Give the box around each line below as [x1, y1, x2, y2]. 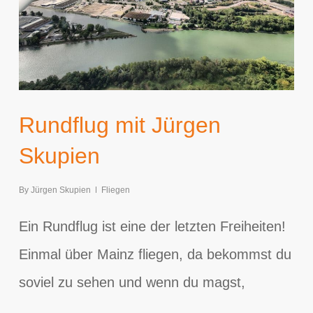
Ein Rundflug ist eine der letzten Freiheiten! [18, 218, 286, 234]
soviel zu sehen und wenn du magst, [18, 274, 245, 290]
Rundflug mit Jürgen [18, 112, 221, 138]
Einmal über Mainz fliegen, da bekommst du [18, 246, 291, 262]
